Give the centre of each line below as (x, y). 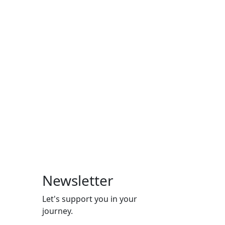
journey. (57, 211)
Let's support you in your (89, 199)
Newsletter (78, 181)
